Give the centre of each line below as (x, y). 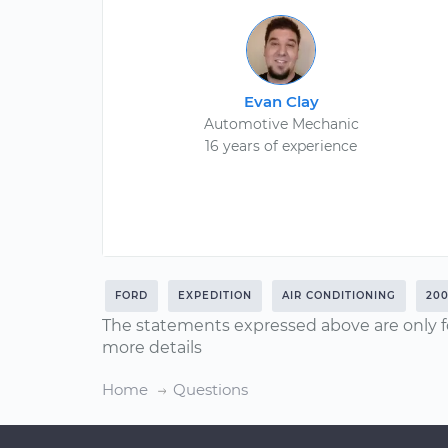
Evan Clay (281, 101)
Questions (210, 389)
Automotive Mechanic (281, 124)
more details (152, 347)
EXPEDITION (215, 295)
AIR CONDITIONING (339, 295)
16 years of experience (281, 146)
